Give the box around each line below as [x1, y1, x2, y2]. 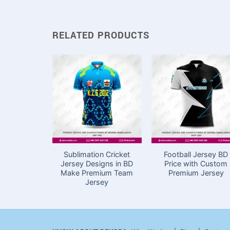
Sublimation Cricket [64, 150, 130, 159]
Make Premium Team [61, 168, 133, 178]
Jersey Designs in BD [61, 159, 133, 168]
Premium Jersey [168, 168, 224, 178]
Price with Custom [164, 159, 228, 168]
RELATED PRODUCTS [52, 28, 149, 42]
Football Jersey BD [164, 150, 228, 159]
